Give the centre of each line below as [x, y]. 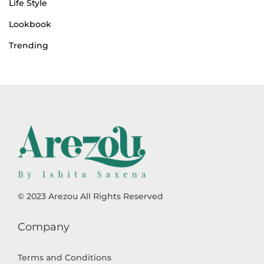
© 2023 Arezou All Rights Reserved [90, 197]
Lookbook [30, 24]
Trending [29, 46]
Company [44, 227]
